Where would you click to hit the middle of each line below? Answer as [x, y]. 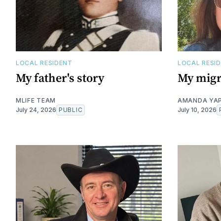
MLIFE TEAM [36, 100]
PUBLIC [71, 110]
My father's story [60, 77]
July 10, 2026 [197, 110]
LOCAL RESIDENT [44, 63]
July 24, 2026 [36, 110]
